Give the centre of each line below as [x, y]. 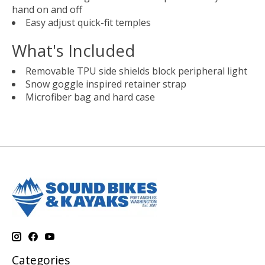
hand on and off [47, 9]
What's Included [73, 51]
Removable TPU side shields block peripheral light [136, 71]
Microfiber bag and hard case [90, 97]
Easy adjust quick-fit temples [88, 22]
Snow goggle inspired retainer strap [106, 84]
